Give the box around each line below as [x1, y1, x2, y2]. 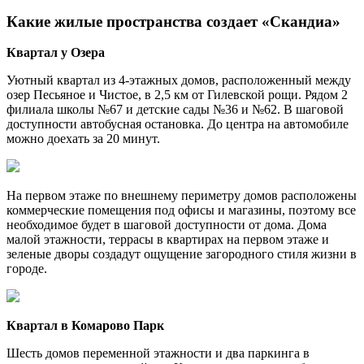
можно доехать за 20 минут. [6, 132, 160, 146]
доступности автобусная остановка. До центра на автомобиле [6, 117, 349, 132]
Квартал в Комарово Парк [6, 318, 164, 333]
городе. [6, 262, 47, 276]
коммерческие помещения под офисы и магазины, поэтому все [6, 203, 356, 218]
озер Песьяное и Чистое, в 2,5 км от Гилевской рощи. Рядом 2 [6, 88, 348, 102]
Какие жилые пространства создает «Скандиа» [6, 12, 340, 30]
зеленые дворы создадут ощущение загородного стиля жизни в [6, 247, 357, 262]
